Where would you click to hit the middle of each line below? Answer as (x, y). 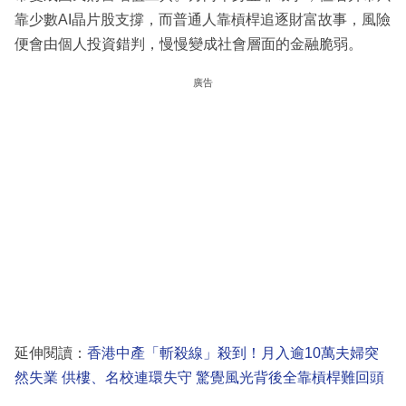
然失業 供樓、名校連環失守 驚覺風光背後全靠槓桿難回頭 (199, 377)
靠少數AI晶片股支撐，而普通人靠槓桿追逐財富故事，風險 (203, 19)
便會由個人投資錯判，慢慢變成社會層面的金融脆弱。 (188, 43)
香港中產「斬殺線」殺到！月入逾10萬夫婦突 (233, 353)
